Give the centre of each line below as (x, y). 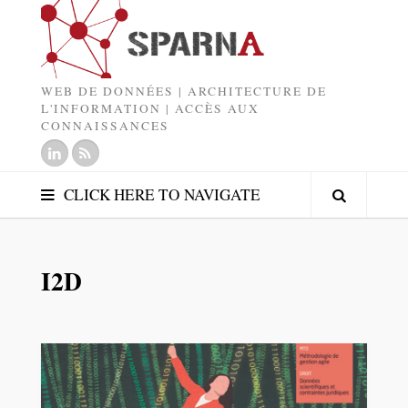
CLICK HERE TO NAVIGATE (162, 195)
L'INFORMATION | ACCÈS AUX (150, 109)
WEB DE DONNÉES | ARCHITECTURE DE (184, 92)
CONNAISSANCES (105, 126)
